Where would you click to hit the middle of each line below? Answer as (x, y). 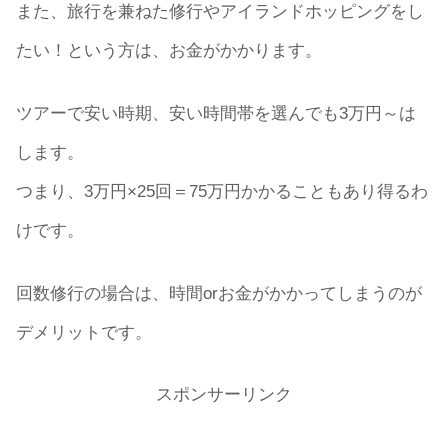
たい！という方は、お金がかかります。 (169, 51)
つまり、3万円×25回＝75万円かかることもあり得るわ (222, 191)
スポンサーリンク (224, 395)
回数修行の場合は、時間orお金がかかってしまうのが (219, 293)
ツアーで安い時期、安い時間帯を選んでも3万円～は (216, 113)
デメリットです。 (84, 332)
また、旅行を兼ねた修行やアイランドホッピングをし (220, 12)
